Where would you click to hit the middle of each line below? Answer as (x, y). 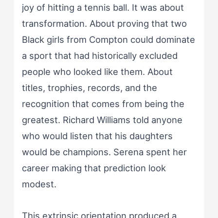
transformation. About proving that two (104, 23)
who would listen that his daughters (97, 136)
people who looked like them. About (97, 71)
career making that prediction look (94, 168)
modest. (39, 184)
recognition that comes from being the (103, 103)
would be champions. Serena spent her (104, 152)
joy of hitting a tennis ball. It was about (103, 7)
